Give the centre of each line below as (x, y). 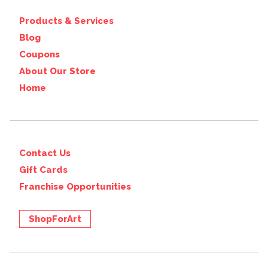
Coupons (39, 54)
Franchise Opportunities (75, 187)
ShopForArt (55, 219)
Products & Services (66, 21)
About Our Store (57, 71)
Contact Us (45, 153)
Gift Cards (43, 170)
